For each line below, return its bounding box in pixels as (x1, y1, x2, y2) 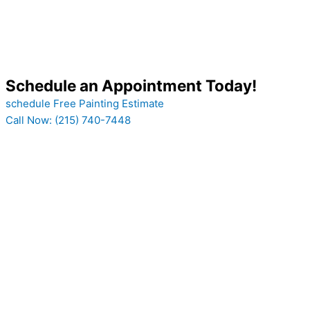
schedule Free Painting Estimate (6, 97, 164, 110)
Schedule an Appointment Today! (6, 76, 257, 95)
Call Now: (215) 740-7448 (6, 113, 131, 127)
